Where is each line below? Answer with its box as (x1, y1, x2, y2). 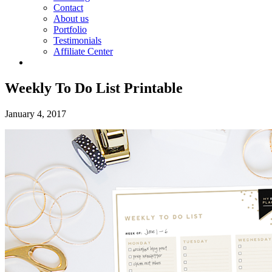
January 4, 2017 (5, 108, 66, 119)
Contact (53, 2, 83, 13)
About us (53, 13, 89, 24)
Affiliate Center (53, 46, 113, 56)
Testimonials (53, 35, 101, 46)
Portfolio (53, 24, 87, 35)
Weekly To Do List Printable (5, 80, 183, 96)
